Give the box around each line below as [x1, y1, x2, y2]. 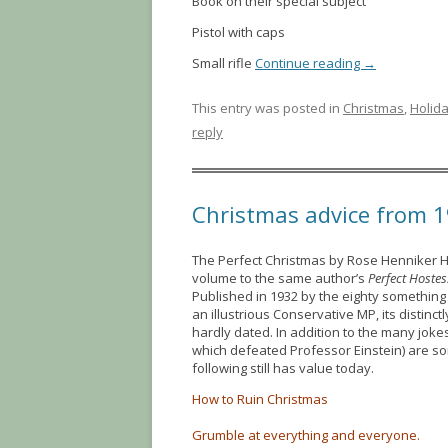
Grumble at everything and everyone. [192, 426, 420, 444]
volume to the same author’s [192, 269, 368, 287]
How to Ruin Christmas [192, 390, 328, 408]
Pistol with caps [192, 23, 285, 41]
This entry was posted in [192, 99, 343, 117]
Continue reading [255, 54, 363, 72]
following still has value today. [192, 359, 374, 377]
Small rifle [192, 54, 255, 72]
